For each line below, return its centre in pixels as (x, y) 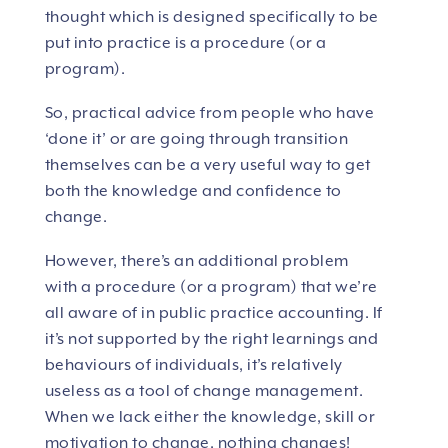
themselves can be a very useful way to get (207, 165)
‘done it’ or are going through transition (196, 139)
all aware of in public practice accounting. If (213, 313)
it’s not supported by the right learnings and (211, 339)
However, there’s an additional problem (196, 261)
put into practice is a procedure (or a (185, 43)
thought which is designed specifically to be (211, 17)
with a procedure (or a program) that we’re (211, 287)
